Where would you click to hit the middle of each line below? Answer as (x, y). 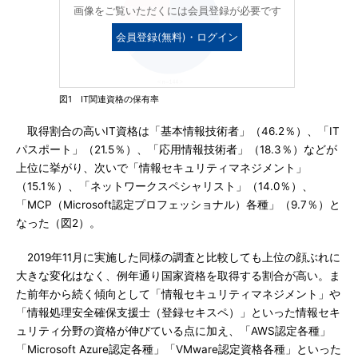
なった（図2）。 (58, 223)
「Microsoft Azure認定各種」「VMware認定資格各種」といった (179, 349)
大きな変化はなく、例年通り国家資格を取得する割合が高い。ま (178, 276)
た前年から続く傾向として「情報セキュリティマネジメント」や (178, 294)
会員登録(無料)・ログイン (177, 37)
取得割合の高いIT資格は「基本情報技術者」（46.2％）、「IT (178, 131)
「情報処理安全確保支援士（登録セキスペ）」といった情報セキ (178, 312)
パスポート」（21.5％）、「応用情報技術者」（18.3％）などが (177, 149)
